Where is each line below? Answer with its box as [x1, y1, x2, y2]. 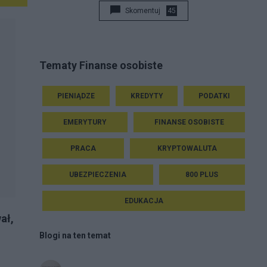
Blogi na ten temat [39, 230, 111, 240]
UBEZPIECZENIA [69, 170, 126, 179]
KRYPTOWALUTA [157, 144, 218, 153]
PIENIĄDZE [57, 91, 95, 100]
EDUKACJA [124, 196, 163, 205]
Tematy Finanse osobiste [39, 58, 163, 72]
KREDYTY [130, 91, 163, 100]
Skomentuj [125, 7, 160, 15]
